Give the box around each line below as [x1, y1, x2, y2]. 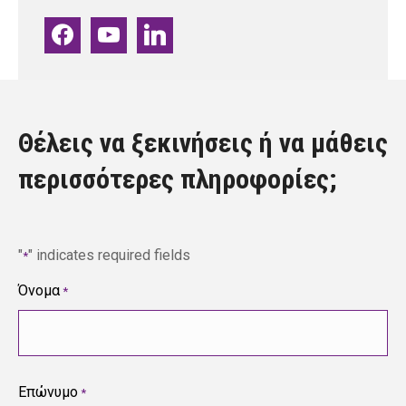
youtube [90, 20, 137, 34]
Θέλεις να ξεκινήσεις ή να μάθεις [18, 127, 388, 159]
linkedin [136, 20, 179, 34]
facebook [43, 20, 98, 34]
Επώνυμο [18, 383, 78, 401]
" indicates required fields [28, 246, 190, 264]
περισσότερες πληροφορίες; [18, 163, 336, 195]
